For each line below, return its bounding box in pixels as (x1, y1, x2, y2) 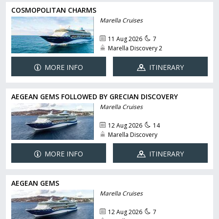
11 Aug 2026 (108, 35, 142, 44)
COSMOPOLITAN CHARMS (11, 5, 96, 15)
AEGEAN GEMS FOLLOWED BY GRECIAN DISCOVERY (11, 92, 178, 101)
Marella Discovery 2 (108, 44, 162, 53)
